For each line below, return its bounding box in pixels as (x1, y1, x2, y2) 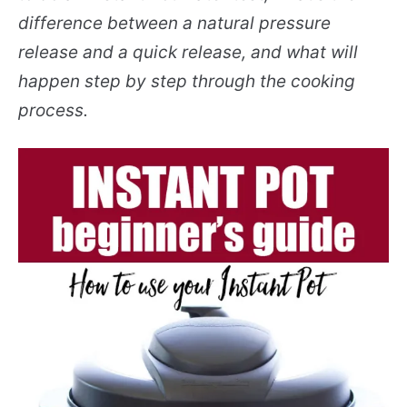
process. (18, 100, 88, 121)
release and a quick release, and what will (18, 42, 358, 63)
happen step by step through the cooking (18, 71, 355, 92)
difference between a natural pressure (18, 13, 331, 34)
